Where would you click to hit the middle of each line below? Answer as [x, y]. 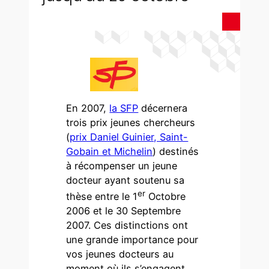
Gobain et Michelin [110, 151]
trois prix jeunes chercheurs [131, 122]
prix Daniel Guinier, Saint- [129, 137]
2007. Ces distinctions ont [127, 225]
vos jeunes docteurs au [120, 254]
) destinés [176, 151]
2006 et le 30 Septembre [124, 211]
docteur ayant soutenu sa [125, 180]
